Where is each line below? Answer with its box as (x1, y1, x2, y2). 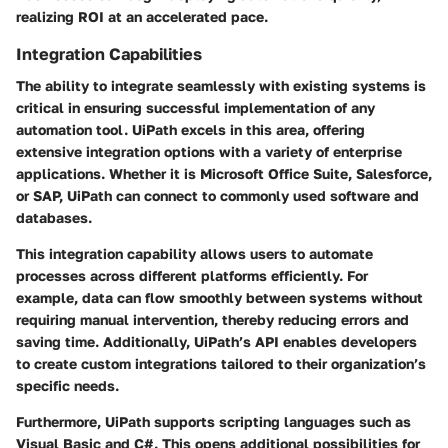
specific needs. (16, 376, 119, 394)
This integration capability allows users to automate (16, 244, 373, 262)
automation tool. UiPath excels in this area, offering (16, 120, 365, 138)
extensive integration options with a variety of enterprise (16, 142, 402, 160)
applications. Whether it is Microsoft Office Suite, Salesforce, (16, 164, 432, 182)
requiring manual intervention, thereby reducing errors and (16, 310, 409, 328)
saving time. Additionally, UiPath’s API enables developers (16, 332, 417, 350)
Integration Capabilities (16, 43, 202, 64)
